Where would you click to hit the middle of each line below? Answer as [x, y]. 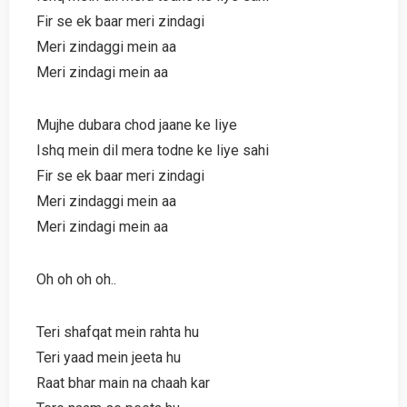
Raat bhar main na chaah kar [123, 382]
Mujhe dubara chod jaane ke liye [137, 124]
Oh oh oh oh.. [76, 279]
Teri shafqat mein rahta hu [118, 332]
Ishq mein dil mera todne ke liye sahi [153, 150]
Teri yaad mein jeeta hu [109, 357]
